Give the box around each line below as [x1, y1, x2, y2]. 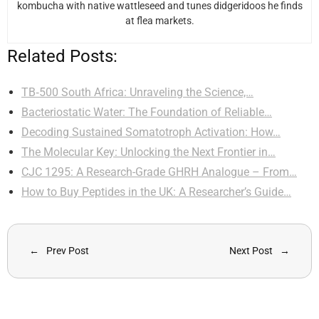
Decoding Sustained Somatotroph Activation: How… [21, 125, 281, 139]
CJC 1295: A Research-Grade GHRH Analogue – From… [21, 164, 297, 179]
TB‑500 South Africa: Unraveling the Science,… [21, 85, 253, 99]
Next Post [229, 244, 273, 256]
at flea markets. [125, 14, 194, 26]
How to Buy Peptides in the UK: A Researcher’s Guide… [21, 184, 291, 199]
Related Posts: [7, 46, 117, 66]
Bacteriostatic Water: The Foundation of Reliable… [21, 105, 272, 119]
